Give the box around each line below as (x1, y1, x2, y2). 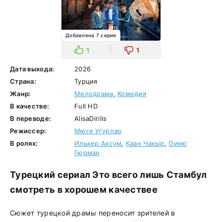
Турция (74, 77, 98, 85)
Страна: (10, 77, 36, 85)
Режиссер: (10, 127, 47, 135)
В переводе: (10, 114, 52, 122)
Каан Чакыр (125, 139, 165, 147)
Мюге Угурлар (74, 127, 122, 135)
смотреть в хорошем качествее (10, 184, 158, 195)
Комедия (117, 90, 147, 98)
